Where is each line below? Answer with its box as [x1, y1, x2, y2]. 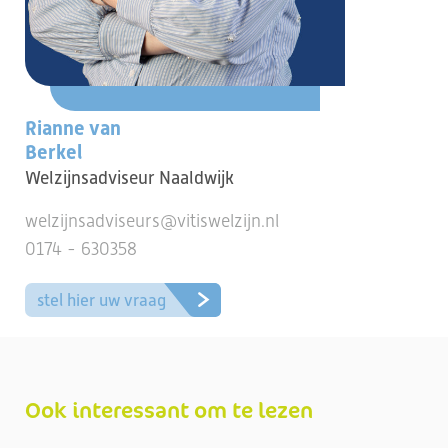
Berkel [25, 140, 82, 164]
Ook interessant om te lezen [25, 394, 313, 425]
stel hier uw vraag [37, 290, 166, 310]
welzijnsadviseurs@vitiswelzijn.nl [25, 210, 279, 231]
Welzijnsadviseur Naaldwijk [25, 167, 234, 188]
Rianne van [25, 116, 121, 140]
